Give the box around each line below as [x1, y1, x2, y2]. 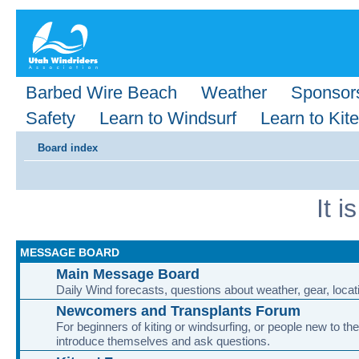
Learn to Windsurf [99, 108, 236, 128]
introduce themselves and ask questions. [56, 333, 270, 348]
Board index [38, 142, 98, 154]
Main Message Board [56, 264, 200, 282]
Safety [26, 108, 75, 128]
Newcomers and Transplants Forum [56, 301, 301, 319]
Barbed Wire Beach [26, 83, 177, 103]
